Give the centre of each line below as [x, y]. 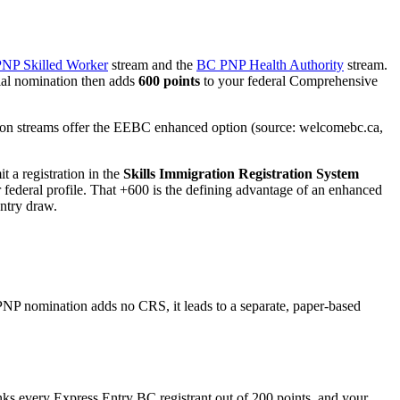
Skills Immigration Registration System [241, 174]
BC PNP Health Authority [270, 65]
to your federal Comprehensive [291, 81]
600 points [169, 81]
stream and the [152, 65]
